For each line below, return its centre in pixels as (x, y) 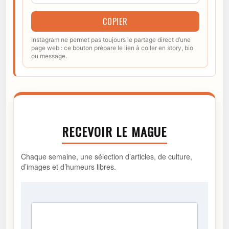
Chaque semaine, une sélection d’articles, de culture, (107, 157)
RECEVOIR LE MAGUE (114, 132)
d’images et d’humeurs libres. (68, 167)
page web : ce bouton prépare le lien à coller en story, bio (112, 48)
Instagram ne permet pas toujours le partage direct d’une (111, 40)
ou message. (49, 56)
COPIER (115, 22)
